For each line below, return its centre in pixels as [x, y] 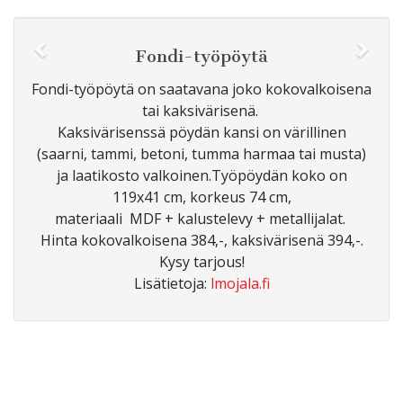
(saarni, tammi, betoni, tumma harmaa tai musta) [201, 153]
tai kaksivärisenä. [201, 110]
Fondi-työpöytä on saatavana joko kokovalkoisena [201, 89]
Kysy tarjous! [201, 261]
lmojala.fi [240, 283]
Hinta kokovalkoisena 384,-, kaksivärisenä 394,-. [201, 240]
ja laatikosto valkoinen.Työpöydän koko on [201, 175]
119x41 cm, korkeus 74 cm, [201, 197]
